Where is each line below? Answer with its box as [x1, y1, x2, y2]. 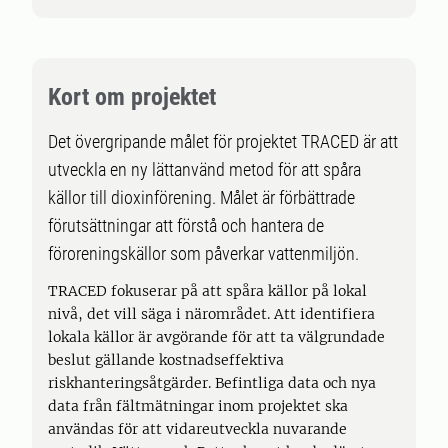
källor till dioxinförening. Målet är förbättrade [48, 187, 355, 208]
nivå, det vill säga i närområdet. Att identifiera [48, 305, 375, 323]
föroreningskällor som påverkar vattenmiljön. [48, 243, 359, 264]
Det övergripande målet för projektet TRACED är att [48, 131, 398, 152]
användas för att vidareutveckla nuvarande [48, 420, 347, 438]
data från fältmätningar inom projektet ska [48, 397, 348, 415]
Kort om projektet [48, 83, 216, 111]
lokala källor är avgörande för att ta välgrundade [48, 328, 385, 346]
